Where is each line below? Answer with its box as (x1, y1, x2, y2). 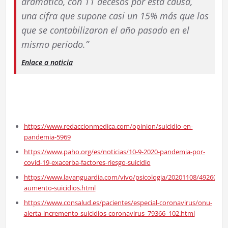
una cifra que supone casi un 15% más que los (21, 9, 209, 22)
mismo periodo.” (21, 38, 89, 50)
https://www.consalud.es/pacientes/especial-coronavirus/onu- (23, 197, 212, 207)
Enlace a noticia (21, 57, 73, 67)
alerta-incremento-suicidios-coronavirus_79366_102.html (23, 208, 195, 218)
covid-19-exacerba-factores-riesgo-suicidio (23, 157, 151, 167)
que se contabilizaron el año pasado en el (21, 23, 189, 36)
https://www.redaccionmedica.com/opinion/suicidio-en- (23, 121, 193, 131)
